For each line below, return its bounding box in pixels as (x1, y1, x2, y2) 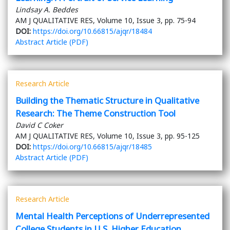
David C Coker (15, 120, 63, 130)
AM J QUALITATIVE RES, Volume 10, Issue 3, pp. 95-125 (15, 131, 200, 141)
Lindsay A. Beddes (15, 5, 78, 15)
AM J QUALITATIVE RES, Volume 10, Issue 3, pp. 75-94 (15, 15, 196, 26)
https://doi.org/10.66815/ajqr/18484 (33, 26, 152, 36)
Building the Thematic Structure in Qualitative (15, 94, 199, 107)
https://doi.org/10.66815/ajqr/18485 (33, 142, 152, 152)
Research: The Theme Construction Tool (15, 107, 176, 120)
